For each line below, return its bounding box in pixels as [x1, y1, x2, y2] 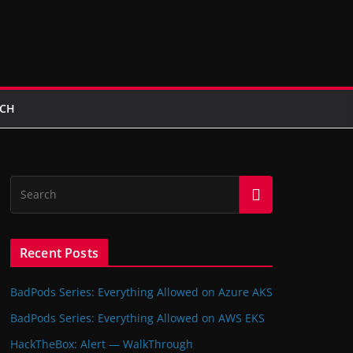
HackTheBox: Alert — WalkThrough [10, 336, 193, 351]
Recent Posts [20, 244, 98, 262]
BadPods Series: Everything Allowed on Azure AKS [10, 284, 273, 299]
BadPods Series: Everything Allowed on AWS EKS [10, 310, 265, 325]
